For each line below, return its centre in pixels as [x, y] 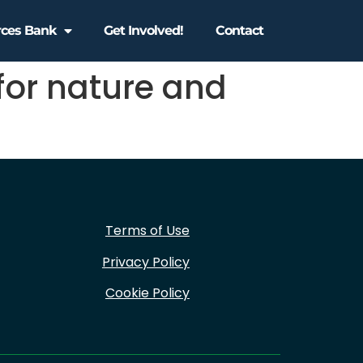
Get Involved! [144, 30]
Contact [240, 30]
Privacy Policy [145, 262]
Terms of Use [147, 231]
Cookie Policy [147, 293]
